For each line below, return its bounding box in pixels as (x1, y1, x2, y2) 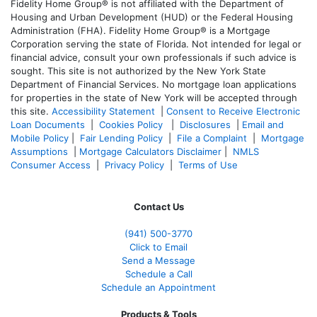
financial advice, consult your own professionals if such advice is (11, 51, 296, 63)
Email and (242, 118, 284, 130)
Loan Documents (11, 118, 85, 130)
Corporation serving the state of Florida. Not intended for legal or (11, 38, 301, 50)
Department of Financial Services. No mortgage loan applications (11, 78, 296, 90)
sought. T (11, 64, 53, 76)
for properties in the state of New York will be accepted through (11, 91, 297, 103)
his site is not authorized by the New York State (53, 64, 266, 76)
